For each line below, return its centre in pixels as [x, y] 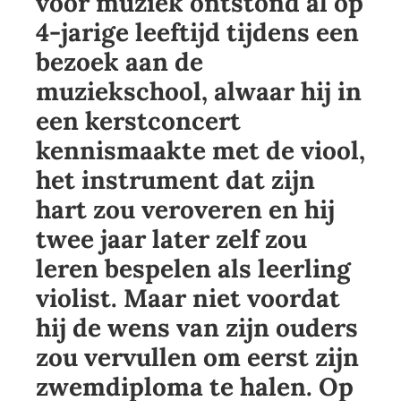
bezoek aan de [119, 62]
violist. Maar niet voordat [188, 299]
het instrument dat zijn [175, 180]
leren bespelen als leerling [193, 269]
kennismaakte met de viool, [200, 151]
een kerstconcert [138, 121]
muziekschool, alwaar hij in [199, 92]
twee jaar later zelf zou [171, 239]
